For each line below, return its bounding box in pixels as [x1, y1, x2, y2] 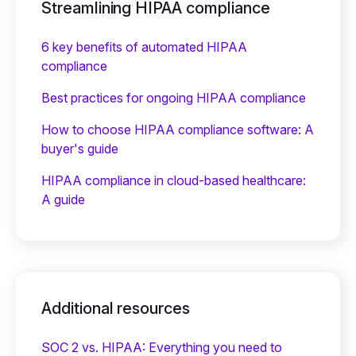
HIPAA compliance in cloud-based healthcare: [41, 172, 306, 188]
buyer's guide [41, 140, 118, 157]
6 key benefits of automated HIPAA [41, 38, 247, 55]
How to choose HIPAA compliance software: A [41, 121, 314, 137]
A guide [41, 191, 85, 207]
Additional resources [41, 298, 190, 318]
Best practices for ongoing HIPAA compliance [41, 89, 306, 106]
